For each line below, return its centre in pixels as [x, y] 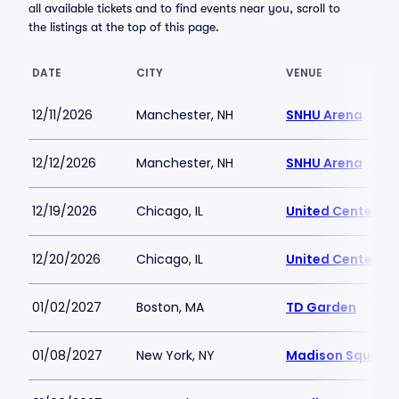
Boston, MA [170, 307]
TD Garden [321, 307]
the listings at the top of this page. [124, 27]
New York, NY [175, 355]
